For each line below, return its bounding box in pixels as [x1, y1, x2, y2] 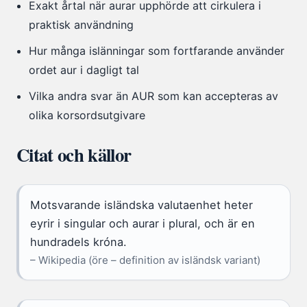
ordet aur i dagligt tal [29, 63, 140, 77]
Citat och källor [16, 141, 132, 169]
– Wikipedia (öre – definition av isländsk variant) [30, 254, 260, 267]
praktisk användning [29, 18, 134, 32]
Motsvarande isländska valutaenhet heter [30, 198, 253, 212]
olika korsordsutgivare [29, 108, 146, 123]
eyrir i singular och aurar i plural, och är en [30, 217, 255, 231]
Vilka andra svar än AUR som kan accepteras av [29, 89, 279, 103]
